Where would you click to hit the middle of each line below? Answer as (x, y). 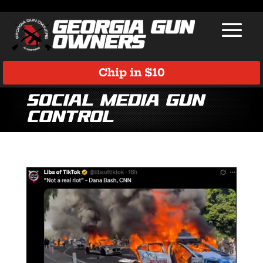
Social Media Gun (115, 102)
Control (70, 118)
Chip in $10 (131, 72)
